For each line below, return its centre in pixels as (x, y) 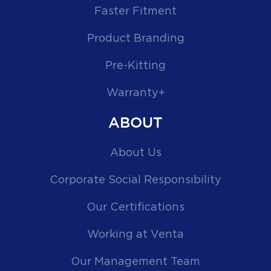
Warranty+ (135, 93)
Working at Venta (135, 235)
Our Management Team (135, 262)
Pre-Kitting (135, 66)
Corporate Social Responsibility (135, 180)
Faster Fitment (135, 11)
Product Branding (135, 39)
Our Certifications (135, 207)
